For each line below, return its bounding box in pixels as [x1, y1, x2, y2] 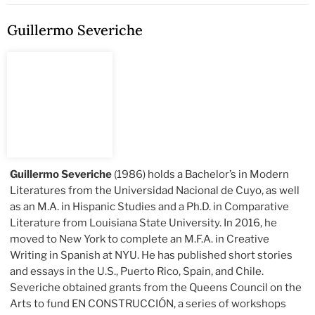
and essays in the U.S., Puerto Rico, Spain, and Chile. [10, 265, 264, 278]
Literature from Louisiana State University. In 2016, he [10, 217, 278, 230]
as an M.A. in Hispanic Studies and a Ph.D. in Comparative [10, 200, 290, 214]
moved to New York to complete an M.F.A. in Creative [10, 233, 270, 246]
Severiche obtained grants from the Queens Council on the [10, 281, 302, 295]
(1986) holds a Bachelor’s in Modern [112, 168, 290, 181]
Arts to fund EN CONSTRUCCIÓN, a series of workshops [10, 297, 287, 311]
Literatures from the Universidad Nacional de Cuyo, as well [10, 184, 300, 198]
